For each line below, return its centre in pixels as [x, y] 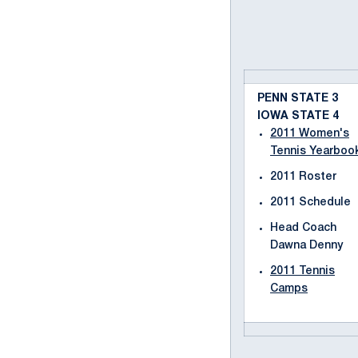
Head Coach [303, 228]
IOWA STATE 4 [298, 116]
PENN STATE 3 [298, 99]
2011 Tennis [302, 271]
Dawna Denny [306, 246]
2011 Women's [310, 134]
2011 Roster [303, 177]
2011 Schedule [310, 203]
